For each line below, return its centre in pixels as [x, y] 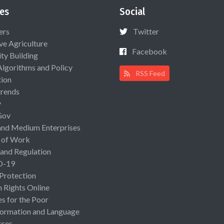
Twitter [146, 31]
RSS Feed [150, 73]
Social [132, 12]
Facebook [149, 51]
